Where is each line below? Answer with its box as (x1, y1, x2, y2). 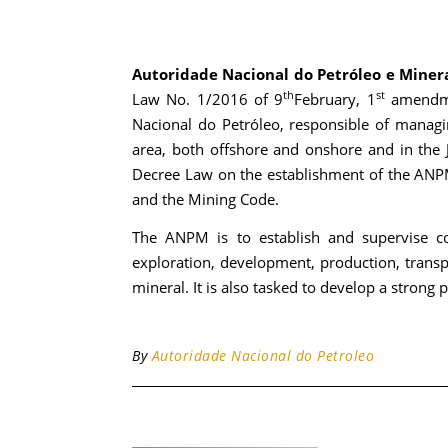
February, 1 (294, 89, 376, 109)
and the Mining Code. (132, 189, 279, 209)
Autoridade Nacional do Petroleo (151, 346, 374, 365)
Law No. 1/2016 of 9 (132, 89, 284, 109)
